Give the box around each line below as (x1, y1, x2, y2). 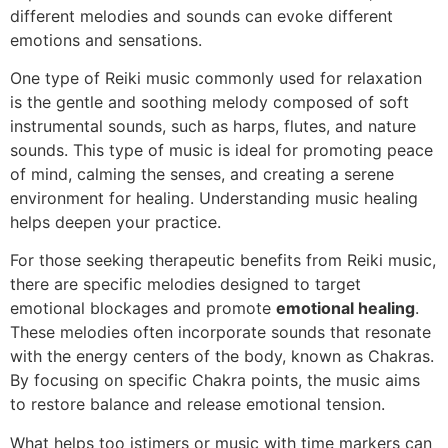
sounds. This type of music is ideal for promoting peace (10, 139, 433, 160)
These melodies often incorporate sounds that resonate (10, 322, 431, 343)
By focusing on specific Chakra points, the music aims (10, 370, 420, 391)
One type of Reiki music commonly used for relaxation (10, 67, 422, 88)
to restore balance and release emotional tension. (10, 394, 385, 415)
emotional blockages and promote (10, 298, 276, 319)
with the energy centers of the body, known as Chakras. (10, 346, 434, 367)
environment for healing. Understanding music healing (10, 187, 418, 208)
